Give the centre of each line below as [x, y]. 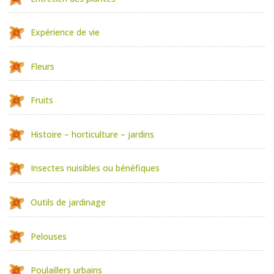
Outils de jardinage [68, 202]
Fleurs [43, 66]
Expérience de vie [65, 32]
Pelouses [49, 236]
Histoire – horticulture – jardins [92, 134]
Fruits [42, 100]
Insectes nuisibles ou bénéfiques [95, 168]
